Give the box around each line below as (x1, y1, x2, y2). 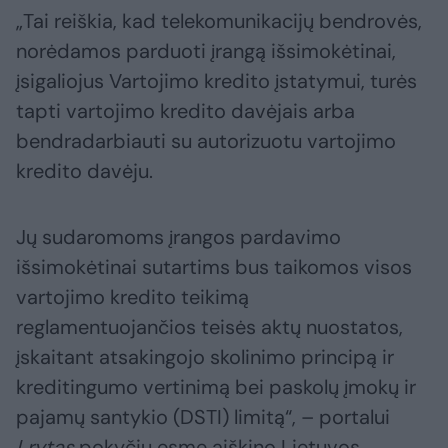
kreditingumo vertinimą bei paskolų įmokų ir (16, 373, 416, 400)
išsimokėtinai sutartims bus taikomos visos (16, 253, 412, 280)
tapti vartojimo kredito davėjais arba (16, 97, 355, 124)
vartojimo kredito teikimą (16, 283, 249, 310)
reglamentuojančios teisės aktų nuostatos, (16, 313, 403, 340)
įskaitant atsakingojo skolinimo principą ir (16, 343, 394, 370)
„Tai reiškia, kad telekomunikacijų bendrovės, (16, 7, 422, 34)
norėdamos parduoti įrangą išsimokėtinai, (16, 37, 396, 64)
